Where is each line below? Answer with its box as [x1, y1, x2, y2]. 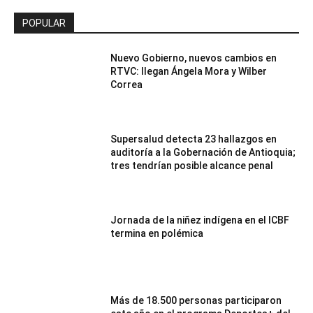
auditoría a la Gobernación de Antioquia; [110, 147, 296, 158]
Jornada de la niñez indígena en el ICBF [110, 214, 290, 226]
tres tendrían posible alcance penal [110, 160, 274, 171]
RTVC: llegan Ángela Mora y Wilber [110, 66, 268, 78]
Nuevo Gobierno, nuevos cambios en [110, 52, 277, 64]
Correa [110, 79, 143, 91]
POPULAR [22, 17, 66, 29]
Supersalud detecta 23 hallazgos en [110, 133, 277, 145]
